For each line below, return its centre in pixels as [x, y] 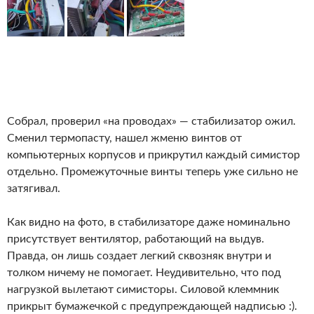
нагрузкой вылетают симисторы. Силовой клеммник [143, 290]
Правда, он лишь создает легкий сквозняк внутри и [139, 256]
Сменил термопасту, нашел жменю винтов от [124, 138]
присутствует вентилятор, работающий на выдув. [136, 239]
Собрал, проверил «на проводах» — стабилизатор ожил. [151, 122]
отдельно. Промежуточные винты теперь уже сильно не [152, 172]
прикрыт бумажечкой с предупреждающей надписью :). [152, 307]
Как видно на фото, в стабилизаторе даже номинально [149, 223]
